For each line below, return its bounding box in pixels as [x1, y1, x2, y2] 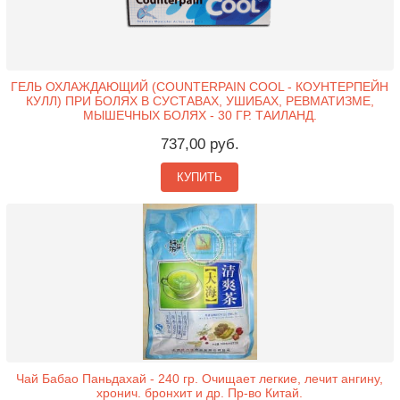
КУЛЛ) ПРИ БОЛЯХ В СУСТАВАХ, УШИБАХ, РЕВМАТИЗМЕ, [25, 93, 374, 108]
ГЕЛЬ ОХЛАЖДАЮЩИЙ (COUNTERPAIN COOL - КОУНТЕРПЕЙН [11, 79, 389, 94]
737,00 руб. [160, 135, 239, 153]
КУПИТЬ [177, 170, 223, 184]
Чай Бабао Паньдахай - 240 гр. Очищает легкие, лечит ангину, [16, 371, 384, 386]
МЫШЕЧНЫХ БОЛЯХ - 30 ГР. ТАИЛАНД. [82, 107, 317, 122]
